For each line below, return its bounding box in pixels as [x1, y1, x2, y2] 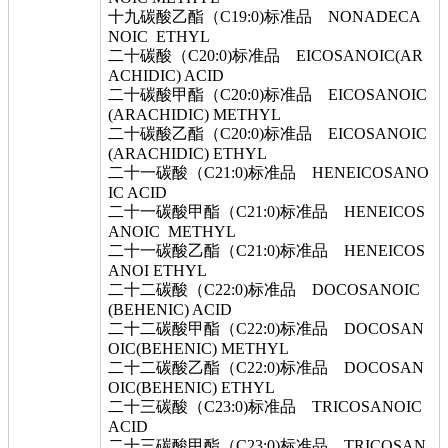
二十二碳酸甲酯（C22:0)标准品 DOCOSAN [108, 320, 424, 337]
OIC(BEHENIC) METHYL [108, 340, 289, 357]
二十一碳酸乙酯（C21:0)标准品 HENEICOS [108, 242, 425, 259]
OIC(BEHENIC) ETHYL [108, 379, 275, 396]
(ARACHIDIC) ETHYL [108, 145, 267, 162]
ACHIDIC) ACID [108, 67, 224, 84]
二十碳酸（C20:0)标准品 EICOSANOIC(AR [108, 47, 423, 64]
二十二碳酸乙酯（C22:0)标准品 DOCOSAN [108, 359, 424, 376]
